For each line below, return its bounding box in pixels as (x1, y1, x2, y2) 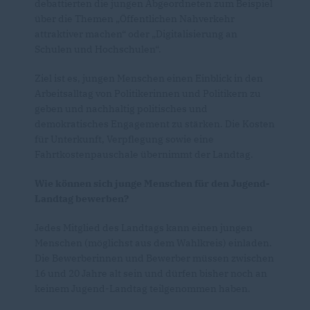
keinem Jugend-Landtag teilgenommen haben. (35, 282, 250, 295)
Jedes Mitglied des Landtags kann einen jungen (35, 221, 253, 234)
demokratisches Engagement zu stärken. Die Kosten (35, 117, 275, 130)
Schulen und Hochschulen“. (35, 42, 161, 55)
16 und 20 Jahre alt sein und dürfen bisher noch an (35, 266, 267, 280)
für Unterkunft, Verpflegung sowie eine (35, 132, 214, 145)
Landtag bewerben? (35, 192, 129, 205)
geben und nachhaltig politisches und (35, 102, 208, 115)
